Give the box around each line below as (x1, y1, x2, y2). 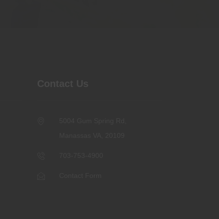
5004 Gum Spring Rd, (59, 116, 127, 125)
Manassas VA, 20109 (59, 131, 125, 139)
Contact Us (37, 78, 88, 89)
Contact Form (59, 171, 102, 179)
